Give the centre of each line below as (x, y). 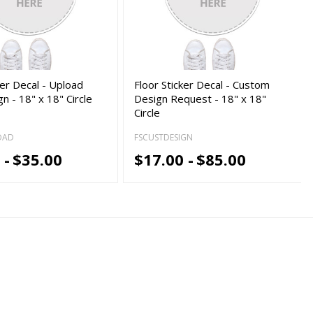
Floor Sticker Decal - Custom (202, 84)
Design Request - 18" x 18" (201, 98)
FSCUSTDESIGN (164, 138)
